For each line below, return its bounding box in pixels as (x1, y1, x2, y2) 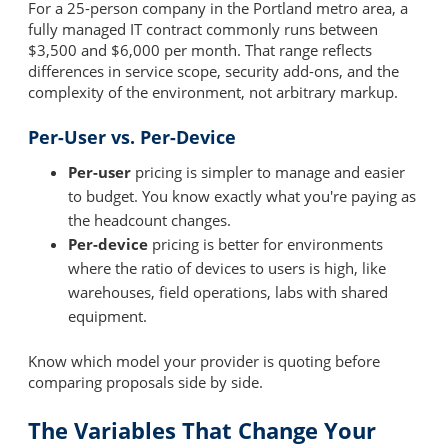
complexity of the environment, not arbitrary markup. (28, 81, 398, 102)
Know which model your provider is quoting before (28, 350, 380, 371)
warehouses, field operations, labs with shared (68, 282, 388, 303)
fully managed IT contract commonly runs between (28, 18, 378, 39)
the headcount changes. (68, 210, 231, 231)
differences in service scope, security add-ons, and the (28, 60, 399, 81)
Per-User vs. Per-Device (28, 125, 236, 150)
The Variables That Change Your (28, 415, 376, 446)
